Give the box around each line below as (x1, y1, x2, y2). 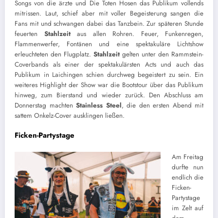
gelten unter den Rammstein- (120, 49, 203, 59)
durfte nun (171, 162, 203, 172)
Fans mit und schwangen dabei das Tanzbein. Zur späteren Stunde (15, 18, 203, 28)
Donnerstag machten (15, 100, 76, 110)
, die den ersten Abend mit (121, 100, 203, 110)
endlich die (171, 172, 203, 182)
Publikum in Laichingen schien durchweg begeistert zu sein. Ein (15, 70, 203, 79)
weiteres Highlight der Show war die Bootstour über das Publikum (15, 80, 203, 90)
